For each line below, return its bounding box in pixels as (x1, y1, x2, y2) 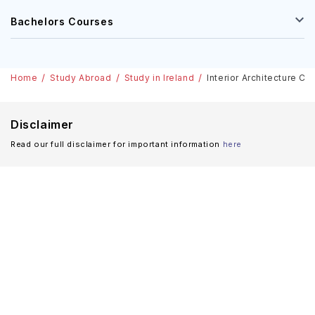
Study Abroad (50, 72, 112, 83)
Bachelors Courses (11, 15, 114, 27)
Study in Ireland (124, 72, 195, 83)
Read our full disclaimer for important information (11, 139, 221, 149)
